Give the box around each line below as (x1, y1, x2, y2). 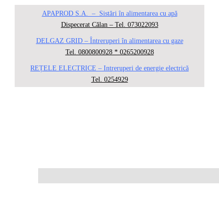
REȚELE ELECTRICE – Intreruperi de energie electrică (30, 65, 189, 72)
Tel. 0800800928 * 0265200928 (65, 48, 154, 56)
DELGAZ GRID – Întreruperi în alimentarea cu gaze (36, 37, 183, 45)
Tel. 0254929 (91, 76, 128, 84)
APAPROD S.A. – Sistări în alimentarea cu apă (42, 10, 177, 18)
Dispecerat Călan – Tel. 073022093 (61, 21, 158, 29)
